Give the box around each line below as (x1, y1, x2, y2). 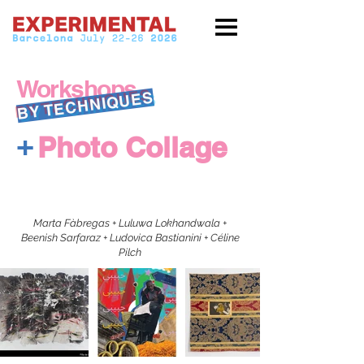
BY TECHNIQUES (15, 88, 155, 123)
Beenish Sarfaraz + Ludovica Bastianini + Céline (20, 232, 240, 244)
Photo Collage (37, 130, 227, 164)
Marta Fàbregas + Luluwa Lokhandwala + (33, 217, 227, 229)
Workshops (16, 74, 136, 103)
